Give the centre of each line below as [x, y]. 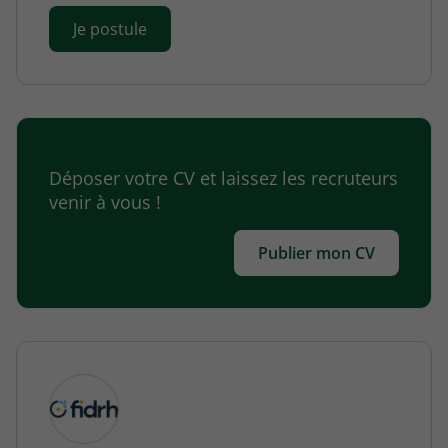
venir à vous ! [105, 202]
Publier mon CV [316, 253]
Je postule [110, 29]
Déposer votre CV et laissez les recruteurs [223, 178]
